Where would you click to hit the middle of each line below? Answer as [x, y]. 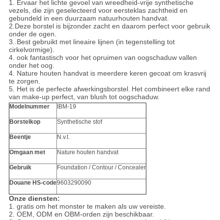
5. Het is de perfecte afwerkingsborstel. [69, 89]
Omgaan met [27, 152]
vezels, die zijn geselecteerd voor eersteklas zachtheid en [98, 11]
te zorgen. [24, 81]
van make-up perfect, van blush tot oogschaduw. [84, 97]
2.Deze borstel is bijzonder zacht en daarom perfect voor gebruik [109, 26]
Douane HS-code [33, 183]
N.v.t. [63, 137]
